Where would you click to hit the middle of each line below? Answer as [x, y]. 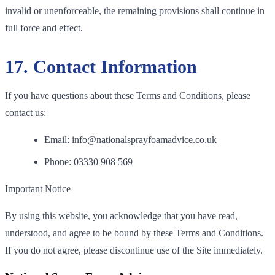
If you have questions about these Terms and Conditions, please [128, 95]
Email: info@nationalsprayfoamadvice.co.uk [130, 139]
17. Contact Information [101, 66]
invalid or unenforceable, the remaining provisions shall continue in [135, 10]
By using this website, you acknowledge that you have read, [121, 215]
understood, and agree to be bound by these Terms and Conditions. [134, 233]
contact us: [25, 112]
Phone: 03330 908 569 [88, 161]
